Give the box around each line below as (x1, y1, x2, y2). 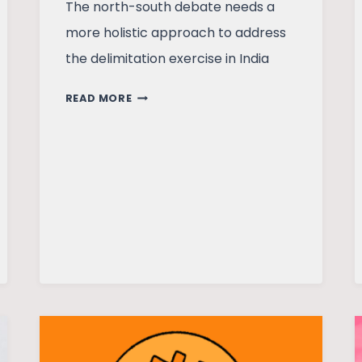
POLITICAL (131, 168, 193, 183)
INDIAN (131, 148, 173, 162)
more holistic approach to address (65, 23, 286, 43)
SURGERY (131, 188, 185, 203)
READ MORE (65, 91, 133, 106)
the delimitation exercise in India (65, 49, 269, 69)
